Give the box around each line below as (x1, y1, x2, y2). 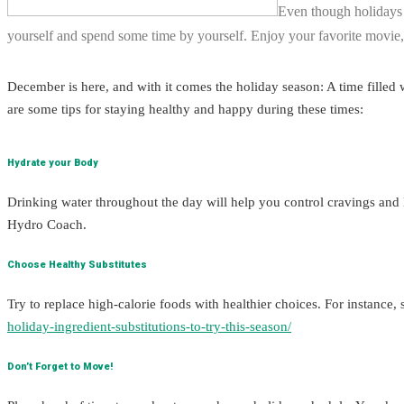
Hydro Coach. (7, 216, 87, 232)
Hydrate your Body (7, 156, 98, 169)
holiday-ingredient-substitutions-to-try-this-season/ (7, 318, 291, 334)
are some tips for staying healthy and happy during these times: (7, 101, 363, 116)
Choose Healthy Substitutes (7, 258, 147, 271)
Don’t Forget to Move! (7, 360, 113, 372)
